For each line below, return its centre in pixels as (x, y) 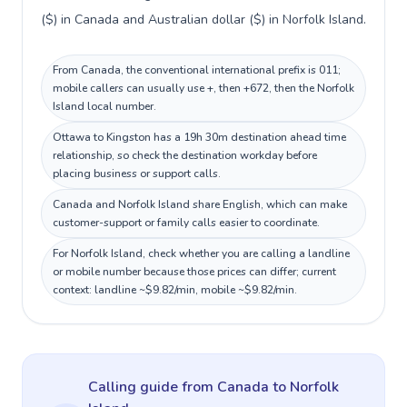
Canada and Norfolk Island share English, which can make (200, 204)
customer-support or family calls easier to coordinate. (186, 223)
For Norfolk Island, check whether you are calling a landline (201, 253)
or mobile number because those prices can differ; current (194, 272)
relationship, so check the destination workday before (185, 155)
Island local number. (104, 106)
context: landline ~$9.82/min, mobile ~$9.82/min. (175, 290)
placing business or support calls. (137, 174)
